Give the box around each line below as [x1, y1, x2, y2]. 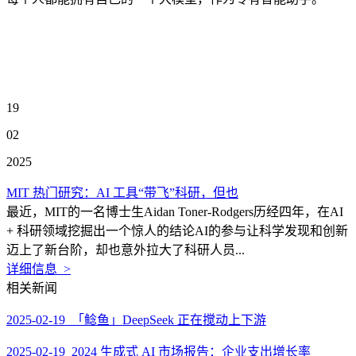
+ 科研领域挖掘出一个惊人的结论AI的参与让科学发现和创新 [6, 224, 348, 238]
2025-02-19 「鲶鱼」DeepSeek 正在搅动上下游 [6, 313, 266, 327]
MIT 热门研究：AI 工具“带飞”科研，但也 [6, 186, 238, 199]
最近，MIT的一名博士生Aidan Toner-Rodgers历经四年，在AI [6, 205, 343, 219]
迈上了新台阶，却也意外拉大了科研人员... [6, 243, 245, 257]
